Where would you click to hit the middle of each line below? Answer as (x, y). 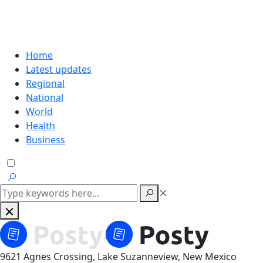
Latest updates (59, 69)
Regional (45, 83)
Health (41, 126)
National (45, 97)
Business (45, 140)
